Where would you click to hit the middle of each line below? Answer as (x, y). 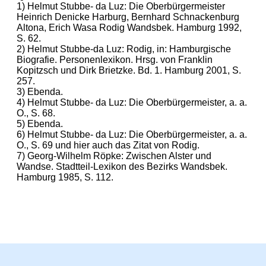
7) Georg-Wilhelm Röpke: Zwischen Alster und (114, 156)
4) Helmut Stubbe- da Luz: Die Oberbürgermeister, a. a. (132, 102)
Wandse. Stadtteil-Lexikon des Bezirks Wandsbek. (122, 166)
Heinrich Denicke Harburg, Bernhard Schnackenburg (128, 17)
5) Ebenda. (40, 123)
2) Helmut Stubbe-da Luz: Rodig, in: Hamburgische (124, 49)
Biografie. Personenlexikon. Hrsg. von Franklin (115, 59)
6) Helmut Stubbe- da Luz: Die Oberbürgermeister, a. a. (132, 134)
